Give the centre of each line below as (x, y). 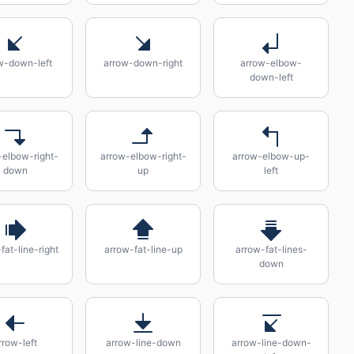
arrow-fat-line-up (143, 249)
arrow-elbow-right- (143, 156)
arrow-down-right (143, 63)
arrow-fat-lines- (271, 249)
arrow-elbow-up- (271, 156)
